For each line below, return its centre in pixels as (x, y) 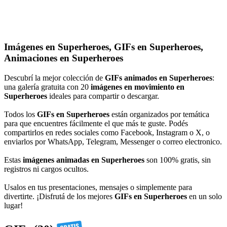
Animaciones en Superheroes (64, 58)
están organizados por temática (159, 114)
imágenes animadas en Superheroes (84, 160)
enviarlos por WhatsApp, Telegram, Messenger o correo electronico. (113, 141)
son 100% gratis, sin (178, 160)
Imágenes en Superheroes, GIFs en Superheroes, (104, 47)
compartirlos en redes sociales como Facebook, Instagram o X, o (107, 132)
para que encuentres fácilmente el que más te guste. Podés (96, 123)
